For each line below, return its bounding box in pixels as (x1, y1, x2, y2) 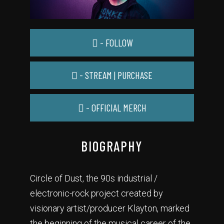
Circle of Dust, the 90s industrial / (30, 173, 157, 184)
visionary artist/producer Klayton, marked (30, 203, 189, 214)
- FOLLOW (97, 36, 132, 49)
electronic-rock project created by (30, 188, 163, 199)
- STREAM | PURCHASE (77, 69, 152, 81)
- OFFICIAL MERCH (83, 101, 146, 114)
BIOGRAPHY (80, 137, 143, 155)
